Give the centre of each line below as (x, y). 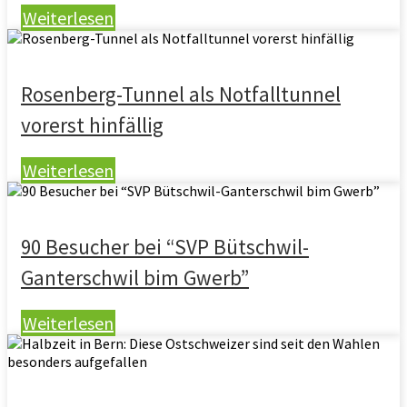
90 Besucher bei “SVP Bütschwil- (165, 247)
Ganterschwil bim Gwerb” (135, 278)
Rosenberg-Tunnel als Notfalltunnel (181, 94)
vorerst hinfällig (92, 125)
